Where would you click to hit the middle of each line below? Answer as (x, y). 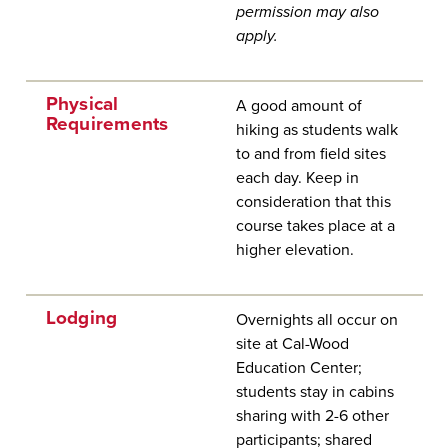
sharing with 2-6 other (312, 416)
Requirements (107, 124)
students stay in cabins (314, 392)
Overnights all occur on (316, 320)
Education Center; (298, 368)
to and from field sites (310, 154)
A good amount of (298, 106)
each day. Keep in (297, 178)
